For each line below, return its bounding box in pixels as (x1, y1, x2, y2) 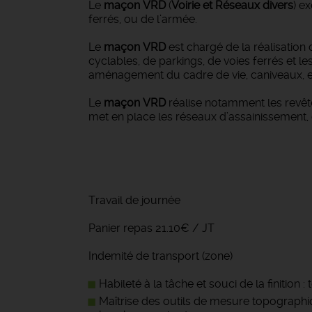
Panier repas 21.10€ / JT (88, 221, 214, 235)
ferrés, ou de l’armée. (88, 13, 197, 26)
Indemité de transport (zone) (88, 249, 233, 263)
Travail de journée (88, 194, 180, 207)
